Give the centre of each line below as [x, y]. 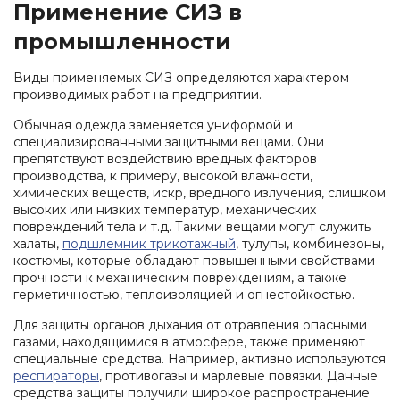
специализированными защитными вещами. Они [169, 142]
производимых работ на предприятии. [137, 94]
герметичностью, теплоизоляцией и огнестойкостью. [184, 294]
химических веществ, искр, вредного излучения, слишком [200, 192]
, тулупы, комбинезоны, [310, 243]
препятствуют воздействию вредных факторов [165, 158]
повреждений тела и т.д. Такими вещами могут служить [192, 226]
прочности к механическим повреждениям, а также [180, 277]
